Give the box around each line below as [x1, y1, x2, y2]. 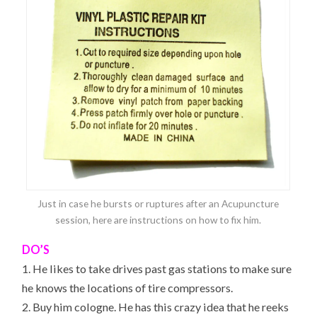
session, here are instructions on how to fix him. [55, 213, 262, 226]
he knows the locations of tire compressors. [22, 281, 234, 295]
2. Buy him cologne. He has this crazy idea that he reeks [22, 300, 289, 314]
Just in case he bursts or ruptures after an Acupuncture [38, 197, 279, 209]
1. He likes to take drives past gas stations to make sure [22, 262, 292, 276]
